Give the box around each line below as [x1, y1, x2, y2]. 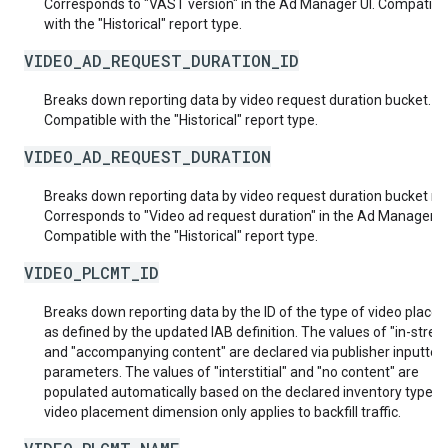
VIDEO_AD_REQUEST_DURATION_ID [24, 50, 299, 71]
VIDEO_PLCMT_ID [24, 262, 159, 283]
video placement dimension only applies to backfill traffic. [44, 404, 401, 420]
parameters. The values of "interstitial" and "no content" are [44, 364, 419, 380]
